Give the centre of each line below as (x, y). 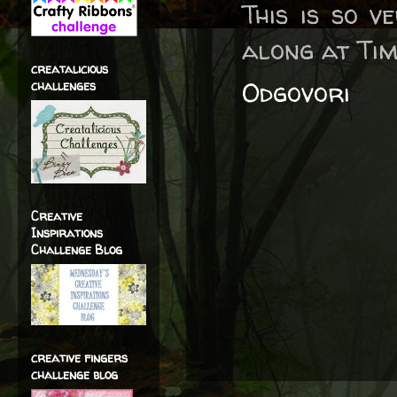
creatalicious (70, 69)
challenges (63, 86)
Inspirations (67, 233)
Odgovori (296, 93)
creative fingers (79, 358)
